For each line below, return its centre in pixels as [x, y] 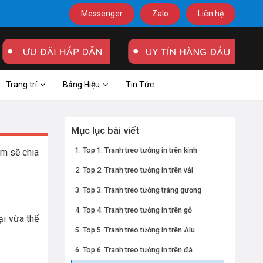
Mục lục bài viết [105, 130]
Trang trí [21, 84]
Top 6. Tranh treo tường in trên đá [137, 249]
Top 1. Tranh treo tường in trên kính [140, 150]
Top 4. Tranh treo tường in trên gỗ [137, 210]
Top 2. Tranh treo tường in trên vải [138, 170]
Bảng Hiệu [81, 84]
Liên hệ [211, 14]
